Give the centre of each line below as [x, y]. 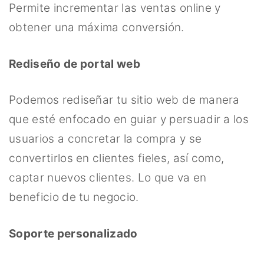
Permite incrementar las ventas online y [115, 8]
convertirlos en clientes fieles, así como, [117, 159]
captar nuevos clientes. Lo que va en [108, 178]
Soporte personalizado [73, 233]
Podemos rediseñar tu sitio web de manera [124, 100]
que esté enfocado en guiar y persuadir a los [129, 120]
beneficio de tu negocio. [74, 197]
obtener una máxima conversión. [97, 28]
